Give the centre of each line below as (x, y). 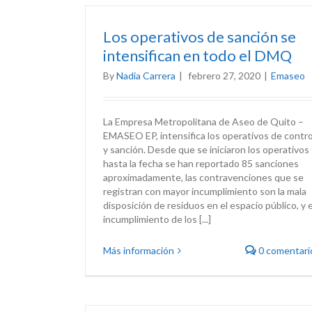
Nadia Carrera (146, 76)
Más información (139, 250)
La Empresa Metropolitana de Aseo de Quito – (203, 122)
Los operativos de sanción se (200, 37)
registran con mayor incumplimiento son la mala (205, 191)
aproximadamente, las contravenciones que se (203, 177)
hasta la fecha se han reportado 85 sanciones (201, 163)
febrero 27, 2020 (224, 76)
